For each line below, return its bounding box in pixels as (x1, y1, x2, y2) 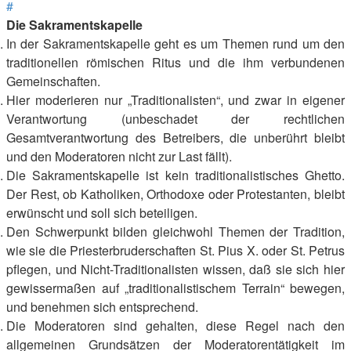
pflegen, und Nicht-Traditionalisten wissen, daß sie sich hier (6, 260, 345, 278)
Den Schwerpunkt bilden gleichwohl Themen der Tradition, (6, 223, 345, 241)
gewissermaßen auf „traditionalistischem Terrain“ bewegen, (6, 279, 345, 297)
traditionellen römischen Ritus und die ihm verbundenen (6, 53, 345, 71)
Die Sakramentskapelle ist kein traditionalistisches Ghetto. (6, 166, 345, 184)
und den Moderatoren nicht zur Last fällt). (6, 147, 232, 165)
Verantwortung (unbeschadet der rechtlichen (6, 110, 345, 128)
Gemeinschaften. (6, 72, 100, 90)
